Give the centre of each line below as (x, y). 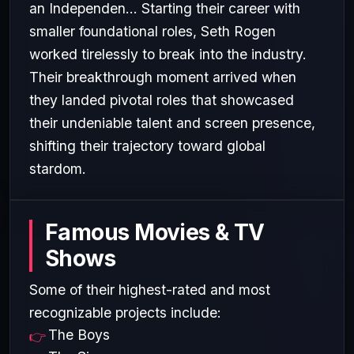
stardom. (58, 168)
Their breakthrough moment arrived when (163, 77)
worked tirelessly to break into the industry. (168, 54)
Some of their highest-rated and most (150, 289)
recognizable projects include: (125, 312)
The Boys (79, 334)
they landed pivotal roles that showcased (162, 100)
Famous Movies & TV (155, 232)
